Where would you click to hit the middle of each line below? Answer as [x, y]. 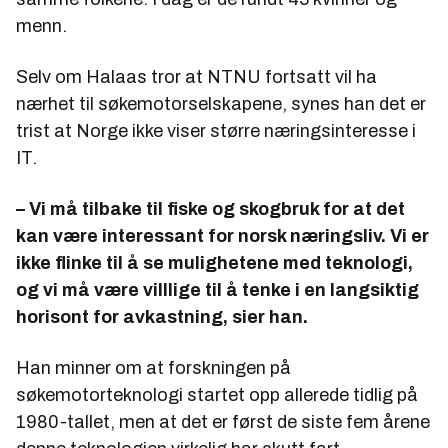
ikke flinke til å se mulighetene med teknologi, [214, 263]
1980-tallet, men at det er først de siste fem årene [223, 422]
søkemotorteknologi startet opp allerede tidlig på [217, 395]
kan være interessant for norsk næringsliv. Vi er [222, 236]
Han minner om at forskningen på [153, 368]
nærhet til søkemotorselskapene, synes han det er [221, 104]
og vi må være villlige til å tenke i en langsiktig [217, 290]
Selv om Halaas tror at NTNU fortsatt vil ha [196, 77]
